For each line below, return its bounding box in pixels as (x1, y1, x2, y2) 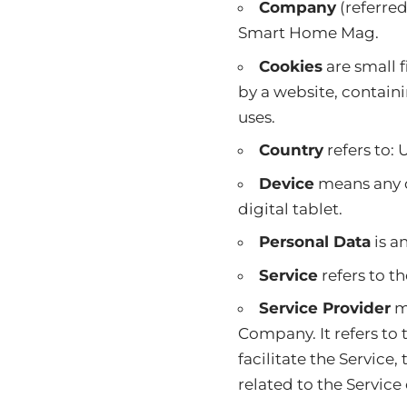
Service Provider (259, 299, 391, 317)
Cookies (259, 56, 323, 75)
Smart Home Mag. (238, 24, 379, 42)
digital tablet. (238, 199, 342, 218)
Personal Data (259, 233, 371, 251)
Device (259, 174, 314, 193)
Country (259, 141, 323, 159)
